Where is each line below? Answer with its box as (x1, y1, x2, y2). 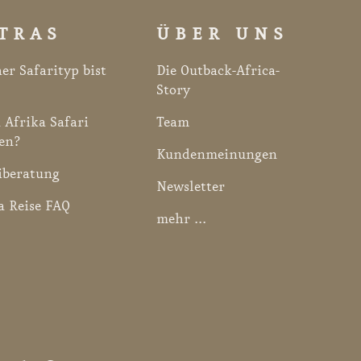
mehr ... (156, 210, 206, 227)
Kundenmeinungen (156, 146, 277, 163)
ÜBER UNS (156, 23, 288, 45)
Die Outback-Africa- (156, 62, 280, 79)
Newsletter (156, 178, 225, 195)
